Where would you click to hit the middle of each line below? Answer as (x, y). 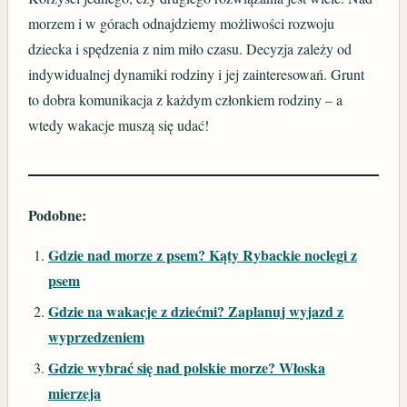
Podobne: (58, 214)
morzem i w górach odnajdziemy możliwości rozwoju (182, 24)
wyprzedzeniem (96, 336)
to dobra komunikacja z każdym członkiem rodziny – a (186, 100)
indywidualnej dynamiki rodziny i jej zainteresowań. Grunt (197, 74)
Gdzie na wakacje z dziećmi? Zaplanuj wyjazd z (195, 311)
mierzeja (74, 393)
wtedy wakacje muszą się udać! (119, 125)
